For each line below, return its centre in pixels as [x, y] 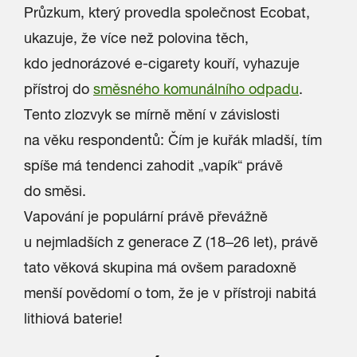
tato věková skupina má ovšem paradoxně [160, 267]
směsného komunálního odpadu [196, 89]
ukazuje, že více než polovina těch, [136, 38]
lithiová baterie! [73, 318]
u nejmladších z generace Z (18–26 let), [153, 242]
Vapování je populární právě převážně [146, 216]
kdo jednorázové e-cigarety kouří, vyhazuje [162, 63]
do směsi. [55, 191]
